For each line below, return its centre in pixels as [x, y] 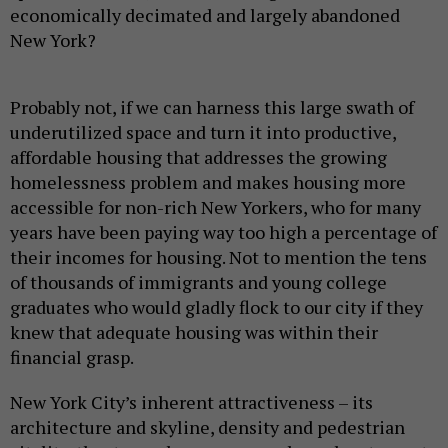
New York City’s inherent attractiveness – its [191, 401]
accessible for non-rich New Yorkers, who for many [215, 206]
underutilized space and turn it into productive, [203, 131]
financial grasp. [72, 356]
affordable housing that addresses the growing [198, 156]
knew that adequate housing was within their [194, 331]
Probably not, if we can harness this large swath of [212, 106]
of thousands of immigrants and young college [198, 281]
